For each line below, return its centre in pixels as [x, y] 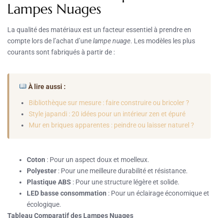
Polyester [42, 171]
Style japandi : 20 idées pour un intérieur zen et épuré [107, 114]
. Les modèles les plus [163, 41]
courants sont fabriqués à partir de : [61, 52]
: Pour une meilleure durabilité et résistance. [122, 171]
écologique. [44, 204]
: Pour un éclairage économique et [158, 193]
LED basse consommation [67, 193]
